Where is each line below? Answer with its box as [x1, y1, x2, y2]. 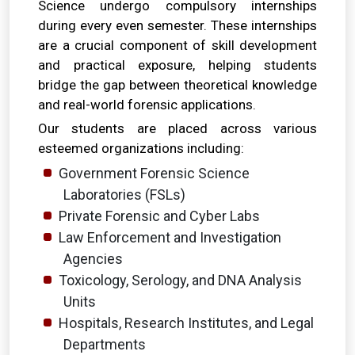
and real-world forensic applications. [38, 97, 256, 113]
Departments [63, 336, 146, 353]
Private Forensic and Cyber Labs [59, 208, 260, 224]
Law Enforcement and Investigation [59, 229, 281, 246]
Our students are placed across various [38, 120, 317, 136]
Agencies [63, 250, 123, 267]
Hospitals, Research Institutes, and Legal [59, 315, 314, 331]
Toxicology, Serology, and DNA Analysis [59, 272, 302, 288]
